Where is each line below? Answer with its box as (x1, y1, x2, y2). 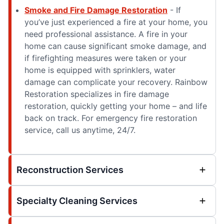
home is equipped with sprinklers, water (24, 64, 175, 75)
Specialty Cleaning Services (16, 195, 137, 206)
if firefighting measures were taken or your (24, 52, 186, 63)
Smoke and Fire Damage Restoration (24, 4, 167, 15)
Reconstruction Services (16, 164, 123, 175)
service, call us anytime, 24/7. (24, 124, 135, 135)
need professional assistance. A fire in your (24, 28, 187, 39)
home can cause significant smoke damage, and (24, 40, 206, 51)
